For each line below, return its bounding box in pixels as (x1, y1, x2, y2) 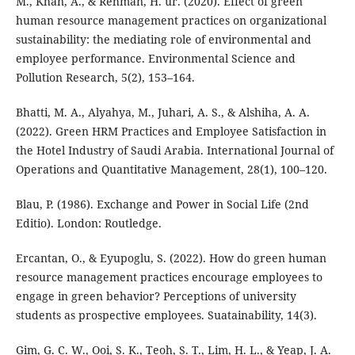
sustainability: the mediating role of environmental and (15, 32, 311, 48)
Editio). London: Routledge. (15, 216, 162, 231)
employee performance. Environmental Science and (15, 51, 296, 67)
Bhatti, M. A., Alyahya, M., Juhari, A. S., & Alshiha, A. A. (15, 105, 310, 120)
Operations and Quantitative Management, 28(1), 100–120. (15, 162, 327, 177)
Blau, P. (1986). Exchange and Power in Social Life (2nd (15, 197, 309, 212)
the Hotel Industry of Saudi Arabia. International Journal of (15, 143, 334, 158)
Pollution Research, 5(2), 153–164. (15, 70, 195, 86)
